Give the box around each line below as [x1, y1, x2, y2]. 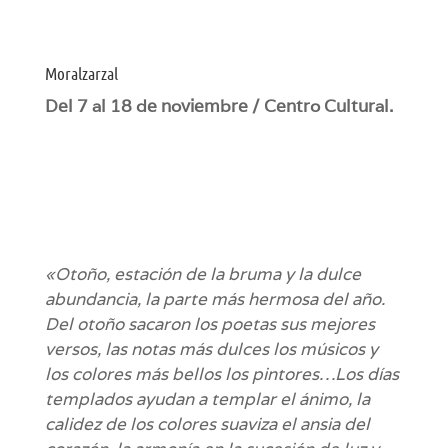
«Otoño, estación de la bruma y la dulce [44, 263, 361, 286]
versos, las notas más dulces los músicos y [44, 338, 378, 361]
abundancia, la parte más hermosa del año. [44, 288, 385, 311]
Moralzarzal [44, 63, 118, 84]
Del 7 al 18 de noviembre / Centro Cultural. [44, 95, 393, 118]
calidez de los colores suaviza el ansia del [44, 413, 370, 436]
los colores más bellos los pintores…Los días [44, 363, 399, 386]
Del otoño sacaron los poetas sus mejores [44, 313, 375, 336]
